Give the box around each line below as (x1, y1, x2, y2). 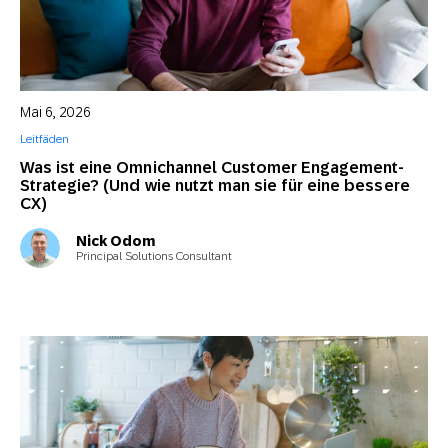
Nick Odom (76, 232, 155, 249)
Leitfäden (20, 132, 69, 146)
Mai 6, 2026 (20, 104, 91, 120)
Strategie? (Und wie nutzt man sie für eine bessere (20, 176, 410, 195)
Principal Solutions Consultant (76, 248, 232, 263)
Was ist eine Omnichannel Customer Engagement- (20, 158, 405, 177)
